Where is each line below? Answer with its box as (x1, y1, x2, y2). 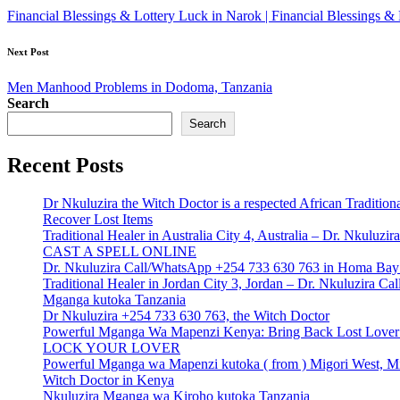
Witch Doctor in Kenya (43, 372, 174, 388)
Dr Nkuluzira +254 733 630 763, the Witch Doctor (43, 308, 329, 324)
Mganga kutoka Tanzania (43, 292, 186, 308)
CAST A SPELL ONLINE (43, 244, 196, 260)
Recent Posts (7, 154, 123, 178)
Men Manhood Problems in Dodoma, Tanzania (7, 79, 272, 96)
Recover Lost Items (43, 212, 153, 228)
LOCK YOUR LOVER (43, 340, 180, 356)
